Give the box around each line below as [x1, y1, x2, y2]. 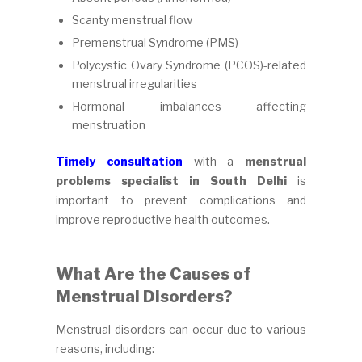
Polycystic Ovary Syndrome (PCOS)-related [72, 57, 306, 72]
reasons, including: [56, 342, 154, 356]
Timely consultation [56, 154, 183, 169]
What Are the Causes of [56, 264, 250, 284]
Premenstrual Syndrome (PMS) [72, 35, 238, 49]
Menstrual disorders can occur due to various [56, 322, 306, 337]
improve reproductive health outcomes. [56, 213, 270, 227]
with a [182, 154, 245, 169]
